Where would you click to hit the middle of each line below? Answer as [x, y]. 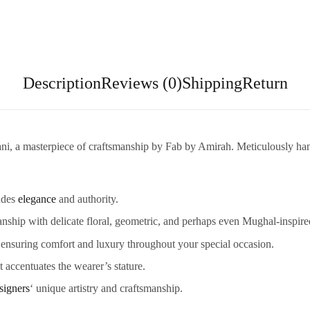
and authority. [88, 199]
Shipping [212, 83]
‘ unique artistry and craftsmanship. [107, 289]
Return [265, 83]
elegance [37, 199]
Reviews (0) [141, 83]
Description [62, 83]
